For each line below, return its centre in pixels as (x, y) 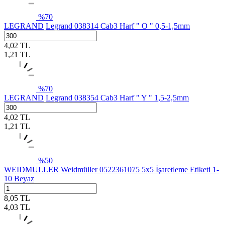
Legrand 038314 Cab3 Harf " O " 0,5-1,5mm (118, 26)
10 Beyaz (19, 178)
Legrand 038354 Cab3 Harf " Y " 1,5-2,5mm (117, 97)
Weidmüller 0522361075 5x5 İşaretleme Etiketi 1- (140, 169)
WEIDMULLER (31, 169)
